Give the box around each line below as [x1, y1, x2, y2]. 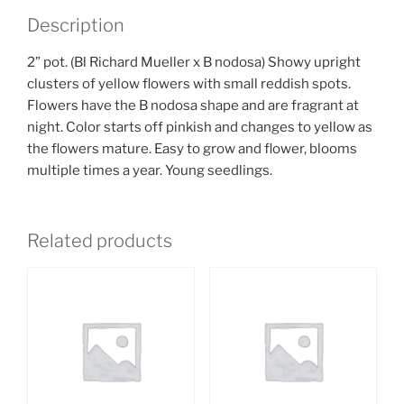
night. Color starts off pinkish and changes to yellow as [27, 118, 372, 135]
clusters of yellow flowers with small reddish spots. [27, 75, 351, 92]
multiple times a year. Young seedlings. [27, 161, 272, 179]
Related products [27, 230, 172, 252]
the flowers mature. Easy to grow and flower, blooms [27, 140, 357, 157]
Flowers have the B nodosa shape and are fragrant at [27, 96, 359, 114]
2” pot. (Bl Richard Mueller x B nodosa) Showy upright [27, 53, 361, 70]
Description [27, 14, 124, 36]
